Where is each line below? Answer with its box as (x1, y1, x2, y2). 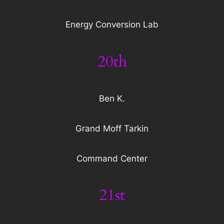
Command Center (76, 153, 147, 163)
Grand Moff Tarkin (75, 123, 148, 134)
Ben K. (99, 93, 125, 104)
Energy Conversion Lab (65, 19, 158, 30)
